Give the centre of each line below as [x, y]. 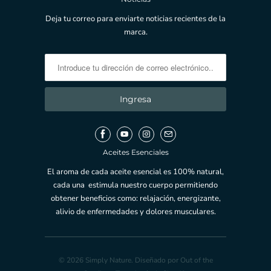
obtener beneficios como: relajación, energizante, [135, 198]
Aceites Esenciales [135, 152]
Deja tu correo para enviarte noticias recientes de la [135, 19]
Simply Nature [108, 260]
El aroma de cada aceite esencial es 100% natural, [135, 171]
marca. [135, 32]
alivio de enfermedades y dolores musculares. [135, 211]
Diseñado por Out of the [174, 260]
